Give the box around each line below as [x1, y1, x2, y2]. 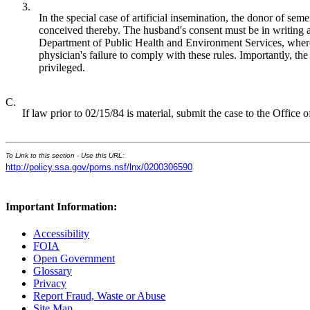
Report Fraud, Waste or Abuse [33, 290, 165, 302]
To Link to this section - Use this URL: [6, 151, 125, 159]
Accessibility [33, 228, 89, 240]
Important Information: [6, 200, 117, 212]
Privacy [33, 277, 66, 290]
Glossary [33, 265, 72, 277]
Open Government [33, 253, 115, 265]
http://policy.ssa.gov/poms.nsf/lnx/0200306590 [6, 161, 192, 172]
